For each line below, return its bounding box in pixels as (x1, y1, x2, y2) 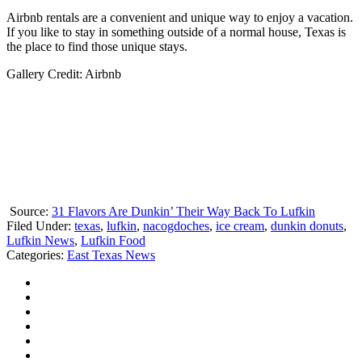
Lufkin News (6, 234, 74, 248)
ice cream (216, 219, 264, 234)
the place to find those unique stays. (6, 40, 187, 54)
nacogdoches (143, 219, 209, 234)
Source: (6, 204, 52, 219)
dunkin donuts (271, 219, 343, 234)
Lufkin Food (81, 234, 145, 248)
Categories (6, 248, 61, 263)
